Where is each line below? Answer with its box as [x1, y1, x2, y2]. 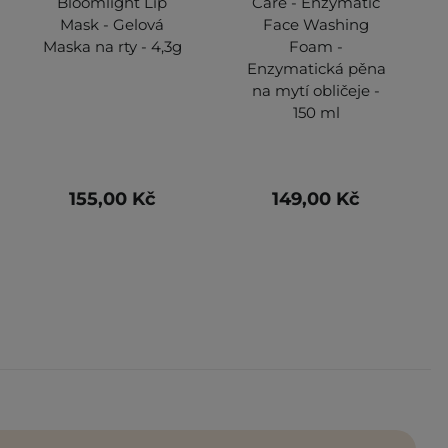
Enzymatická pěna [246, 58, 386, 78]
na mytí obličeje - [252, 80, 380, 100]
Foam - [289, 36, 343, 56]
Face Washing [263, 14, 369, 34]
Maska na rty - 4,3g [42, 36, 182, 56]
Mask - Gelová [60, 14, 164, 34]
